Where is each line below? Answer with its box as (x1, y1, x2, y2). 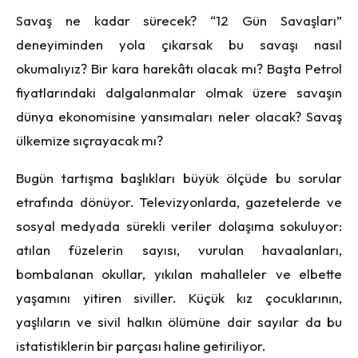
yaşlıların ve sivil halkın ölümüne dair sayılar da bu (16, 313, 342, 331)
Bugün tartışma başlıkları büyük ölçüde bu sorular (16, 169, 342, 187)
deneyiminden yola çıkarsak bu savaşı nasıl (16, 36, 342, 54)
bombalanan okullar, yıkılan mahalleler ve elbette (16, 265, 342, 283)
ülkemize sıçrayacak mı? (16, 132, 163, 149)
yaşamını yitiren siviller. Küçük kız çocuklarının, (16, 289, 342, 307)
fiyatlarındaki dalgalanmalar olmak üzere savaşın (16, 84, 342, 101)
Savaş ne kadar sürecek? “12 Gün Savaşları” (16, 12, 342, 30)
